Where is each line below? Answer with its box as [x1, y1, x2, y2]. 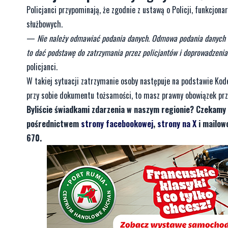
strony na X [157, 117, 196, 130]
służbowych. [26, 17, 63, 30]
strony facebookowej [81, 117, 153, 130]
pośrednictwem [26, 117, 81, 130]
